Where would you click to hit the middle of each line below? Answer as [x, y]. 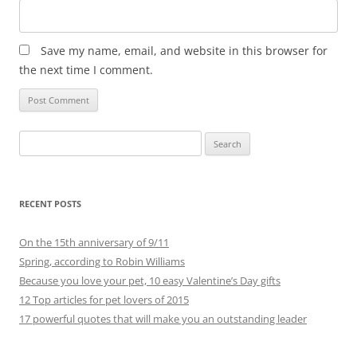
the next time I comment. [86, 70]
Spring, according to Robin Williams [102, 261]
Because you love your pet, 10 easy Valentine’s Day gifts [150, 280]
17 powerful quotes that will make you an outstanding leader [163, 319]
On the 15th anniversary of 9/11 [94, 242]
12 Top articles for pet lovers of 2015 [104, 300]
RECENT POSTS [50, 204]
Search [34, 139]
